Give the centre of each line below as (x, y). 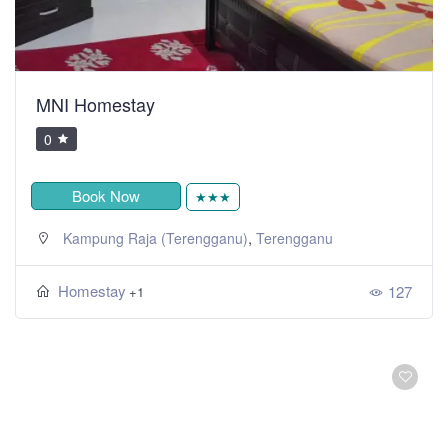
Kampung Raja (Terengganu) (155, 237)
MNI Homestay (95, 103)
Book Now (106, 195)
